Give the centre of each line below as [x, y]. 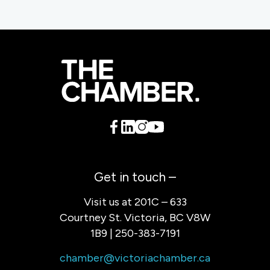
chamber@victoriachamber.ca [135, 258]
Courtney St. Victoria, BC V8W [135, 217]
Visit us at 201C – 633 [135, 202]
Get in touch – [135, 177]
